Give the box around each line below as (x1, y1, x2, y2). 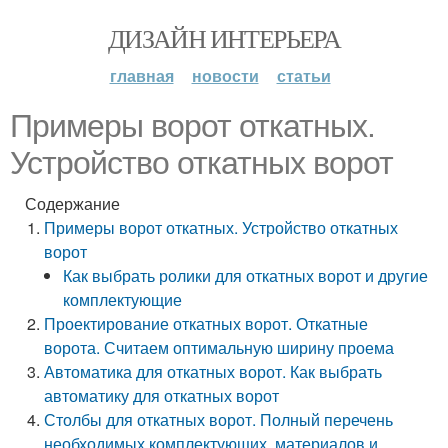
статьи (276, 64, 331, 87)
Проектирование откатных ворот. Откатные (44, 312, 369, 335)
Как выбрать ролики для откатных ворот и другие (63, 264, 429, 287)
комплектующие (63, 288, 183, 311)
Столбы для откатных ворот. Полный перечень (44, 408, 394, 431)
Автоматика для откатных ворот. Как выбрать (44, 360, 383, 383)
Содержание (25, 192, 120, 215)
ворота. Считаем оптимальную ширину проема (44, 336, 395, 359)
